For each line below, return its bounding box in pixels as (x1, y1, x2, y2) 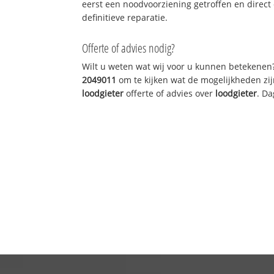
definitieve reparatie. (82, 11, 168, 23)
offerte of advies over (124, 87, 216, 99)
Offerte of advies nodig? (82, 39, 176, 56)
